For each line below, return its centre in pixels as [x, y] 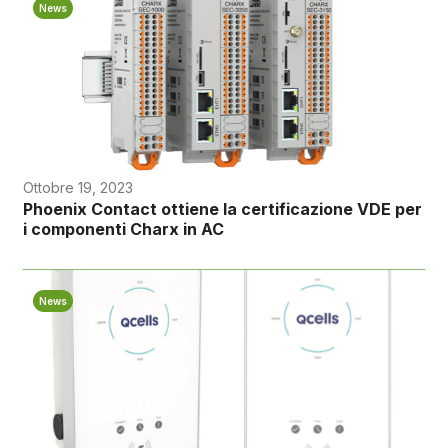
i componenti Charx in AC [123, 229]
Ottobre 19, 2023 [77, 188]
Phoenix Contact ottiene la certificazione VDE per [222, 209]
